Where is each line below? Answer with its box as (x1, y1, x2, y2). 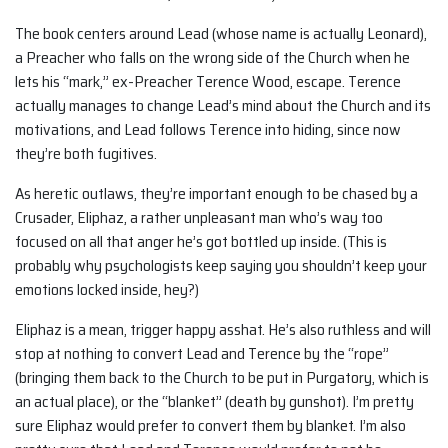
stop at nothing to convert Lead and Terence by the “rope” (15, 341, 389, 367)
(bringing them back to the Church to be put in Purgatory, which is (15, 365, 429, 391)
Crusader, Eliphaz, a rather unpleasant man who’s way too (15, 205, 383, 231)
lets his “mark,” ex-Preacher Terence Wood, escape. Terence (15, 69, 401, 95)
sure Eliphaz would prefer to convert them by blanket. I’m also (15, 413, 406, 439)
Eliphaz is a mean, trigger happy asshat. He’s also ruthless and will (15, 317, 431, 343)
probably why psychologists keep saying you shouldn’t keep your (15, 253, 427, 279)
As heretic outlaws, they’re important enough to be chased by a (15, 181, 418, 207)
